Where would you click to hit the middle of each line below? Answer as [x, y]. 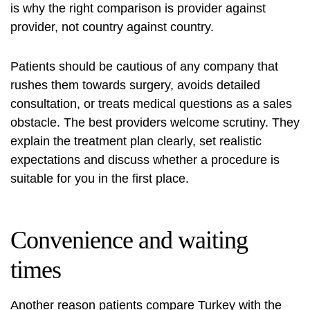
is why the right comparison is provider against [138, 9]
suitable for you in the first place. [100, 179]
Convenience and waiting [129, 240]
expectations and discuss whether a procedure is [145, 160]
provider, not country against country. [112, 27]
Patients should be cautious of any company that [144, 67]
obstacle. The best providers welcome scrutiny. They [155, 123]
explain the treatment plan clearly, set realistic [136, 142]
